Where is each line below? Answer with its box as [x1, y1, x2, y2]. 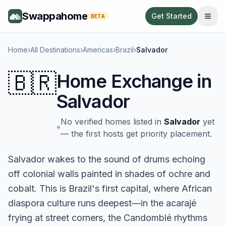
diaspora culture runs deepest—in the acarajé [8, 198, 196, 208]
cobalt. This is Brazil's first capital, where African [8, 183, 212, 194]
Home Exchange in [56, 70, 211, 92]
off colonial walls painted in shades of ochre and [8, 168, 210, 179]
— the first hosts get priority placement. [61, 129, 212, 139]
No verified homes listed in [61, 117, 162, 127]
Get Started [151, 12, 192, 20]
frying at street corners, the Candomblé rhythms [8, 212, 207, 223]
